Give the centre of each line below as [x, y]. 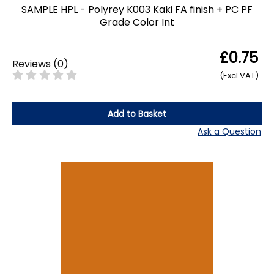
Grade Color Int [137, 22]
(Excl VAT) [239, 75]
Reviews [31, 64]
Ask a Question [229, 131]
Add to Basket [137, 113]
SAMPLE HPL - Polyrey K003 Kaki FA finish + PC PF [137, 9]
